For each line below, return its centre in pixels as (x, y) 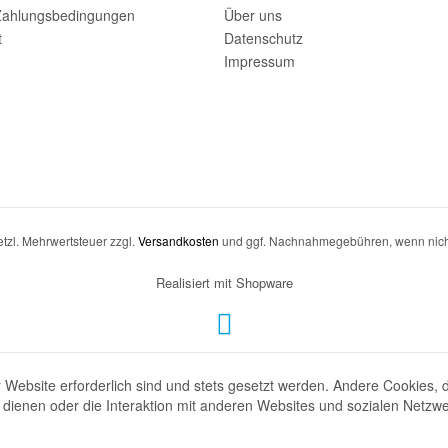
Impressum (259, 61)
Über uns (253, 15)
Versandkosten (178, 241)
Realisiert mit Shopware (224, 283)
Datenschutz (263, 38)
